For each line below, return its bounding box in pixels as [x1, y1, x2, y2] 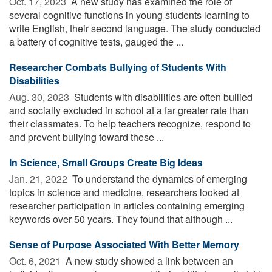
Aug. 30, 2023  [9, 89, 72, 104]
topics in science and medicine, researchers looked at [9, 185, 239, 199]
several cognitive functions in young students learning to [9, 7, 250, 22]
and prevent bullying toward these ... [9, 129, 164, 144]
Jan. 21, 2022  [9, 171, 70, 186]
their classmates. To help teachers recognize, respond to [9, 116, 251, 131]
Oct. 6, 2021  [9, 253, 63, 268]
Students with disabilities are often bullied [72, 89, 253, 104]
